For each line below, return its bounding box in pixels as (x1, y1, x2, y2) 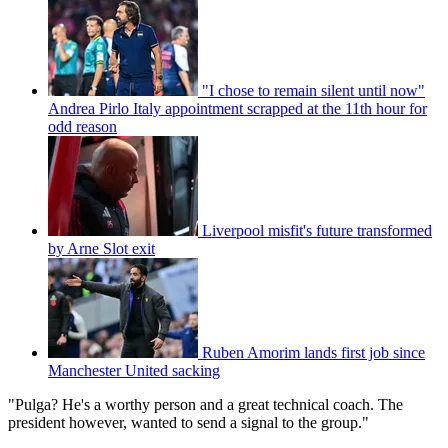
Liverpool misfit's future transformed (202, 221, 432, 239)
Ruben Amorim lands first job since (202, 343, 425, 361)
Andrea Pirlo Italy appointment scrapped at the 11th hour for (48, 99, 427, 117)
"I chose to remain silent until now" (202, 81, 425, 99)
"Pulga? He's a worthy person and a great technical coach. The (8, 395, 403, 413)
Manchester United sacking (48, 361, 220, 379)
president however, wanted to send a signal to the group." (8, 413, 369, 431)
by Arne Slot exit (48, 239, 155, 257)
